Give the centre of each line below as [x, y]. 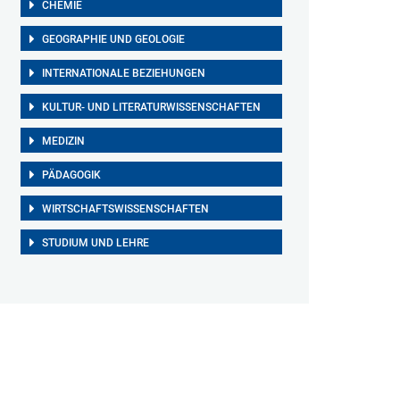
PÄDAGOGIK [71, 175]
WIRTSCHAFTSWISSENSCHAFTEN [125, 209]
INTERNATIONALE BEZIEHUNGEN [123, 73]
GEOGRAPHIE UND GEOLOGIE [113, 39]
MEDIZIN [63, 141]
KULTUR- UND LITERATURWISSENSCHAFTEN [151, 107]
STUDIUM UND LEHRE [95, 243]
